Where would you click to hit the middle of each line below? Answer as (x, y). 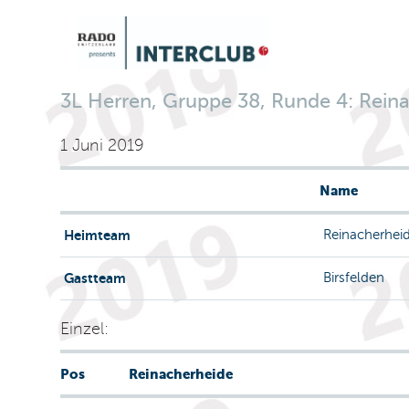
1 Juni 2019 (102, 145)
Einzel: (84, 329)
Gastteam (93, 278)
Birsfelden (351, 278)
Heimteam (95, 235)
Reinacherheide (180, 374)
